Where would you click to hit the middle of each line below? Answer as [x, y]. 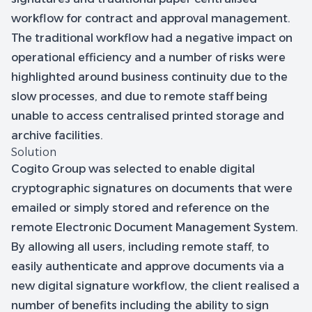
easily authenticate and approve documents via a [148, 266]
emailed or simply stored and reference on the [140, 208]
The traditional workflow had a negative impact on [152, 38]
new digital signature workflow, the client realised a [155, 286]
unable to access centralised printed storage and [148, 116]
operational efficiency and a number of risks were [148, 57]
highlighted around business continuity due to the [149, 77]
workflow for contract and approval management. [151, 18]
